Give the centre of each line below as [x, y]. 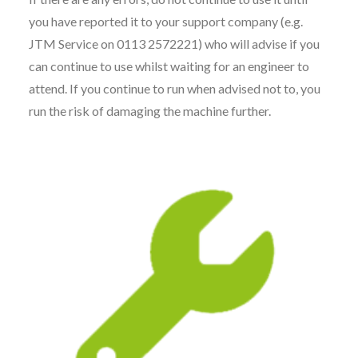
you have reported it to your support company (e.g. [166, 21]
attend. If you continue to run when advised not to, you [175, 88]
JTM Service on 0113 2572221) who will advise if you [174, 44]
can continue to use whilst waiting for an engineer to [169, 66]
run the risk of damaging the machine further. [150, 111]
